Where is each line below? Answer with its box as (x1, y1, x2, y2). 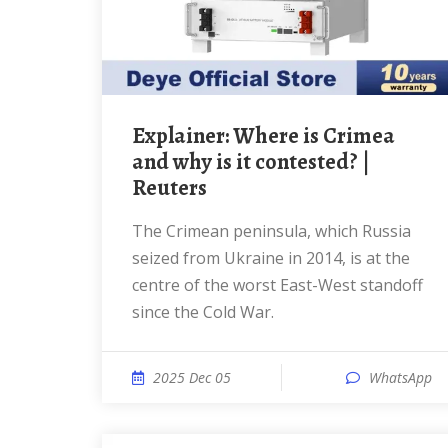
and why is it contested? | (132, 147, 370, 177)
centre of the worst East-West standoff (132, 274, 423, 296)
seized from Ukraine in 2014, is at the (132, 247, 410, 269)
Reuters (132, 173, 207, 203)
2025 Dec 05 (153, 368, 231, 387)
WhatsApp (369, 368, 432, 387)
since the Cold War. (132, 301, 274, 323)
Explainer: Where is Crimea (132, 121, 145, 151)
